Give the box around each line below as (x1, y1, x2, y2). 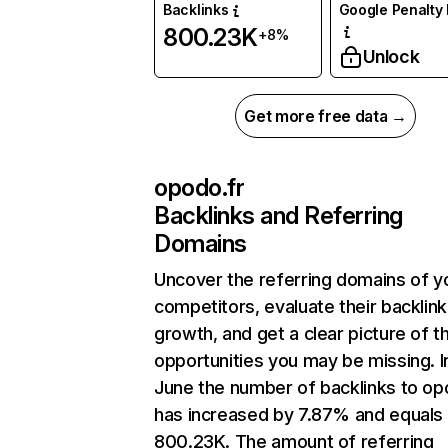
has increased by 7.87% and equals (154, 404, 444, 426)
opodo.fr (154, 173, 245, 203)
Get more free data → (244, 106, 407, 127)
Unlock (362, 46, 420, 68)
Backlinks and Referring (154, 201, 403, 231)
